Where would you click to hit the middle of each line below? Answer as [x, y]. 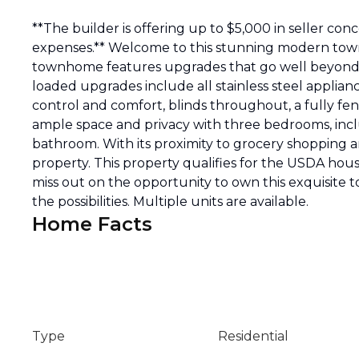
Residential [253, 336]
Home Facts [92, 224]
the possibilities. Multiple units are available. [170, 202]
